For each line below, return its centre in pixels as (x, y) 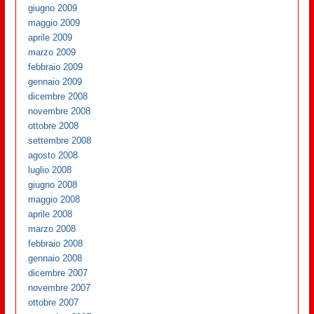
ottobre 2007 (54, 303)
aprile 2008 (50, 214)
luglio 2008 (50, 170)
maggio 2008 (54, 200)
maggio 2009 (54, 23)
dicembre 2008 (58, 97)
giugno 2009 (53, 8)
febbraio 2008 (56, 244)
